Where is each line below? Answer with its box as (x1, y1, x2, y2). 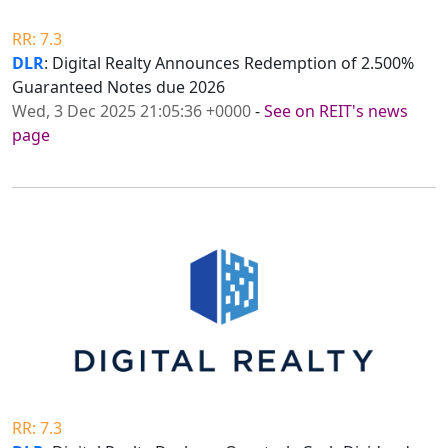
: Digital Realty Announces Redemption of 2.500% (44, 52, 414, 75)
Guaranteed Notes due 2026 (12, 76, 225, 99)
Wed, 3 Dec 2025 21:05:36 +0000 (12, 100, 251, 123)
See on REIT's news (264, 100, 408, 123)
